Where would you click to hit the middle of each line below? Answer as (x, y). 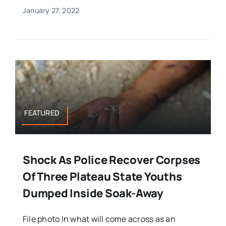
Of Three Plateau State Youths (102, 177)
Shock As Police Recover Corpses (111, 160)
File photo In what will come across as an (99, 219)
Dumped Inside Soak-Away (93, 193)
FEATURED (42, 112)
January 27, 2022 (51, 10)
